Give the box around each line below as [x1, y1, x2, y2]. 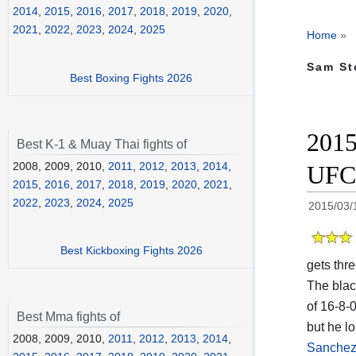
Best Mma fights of [17, 310, 120, 324]
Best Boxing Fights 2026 [70, 71, 192, 84]
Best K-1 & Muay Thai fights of [17, 137, 187, 151]
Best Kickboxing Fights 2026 [60, 244, 203, 257]
